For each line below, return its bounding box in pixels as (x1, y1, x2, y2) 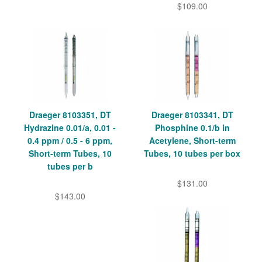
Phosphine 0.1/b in (154, 122, 230, 134)
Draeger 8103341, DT (151, 109, 233, 121)
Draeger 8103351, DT (29, 109, 111, 121)
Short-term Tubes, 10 (28, 147, 112, 160)
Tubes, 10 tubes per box (144, 147, 240, 160)
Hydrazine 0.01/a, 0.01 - (24, 122, 116, 134)
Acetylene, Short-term (149, 135, 236, 147)
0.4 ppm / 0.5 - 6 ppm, (27, 135, 112, 147)
